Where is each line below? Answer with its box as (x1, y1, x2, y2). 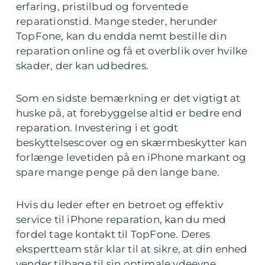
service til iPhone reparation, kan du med (16, 214, 227, 226)
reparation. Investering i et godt (16, 122, 179, 134)
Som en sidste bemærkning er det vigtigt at (16, 92, 241, 105)
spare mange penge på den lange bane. (16, 166, 220, 179)
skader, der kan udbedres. (16, 60, 148, 72)
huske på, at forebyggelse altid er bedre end (16, 107, 242, 119)
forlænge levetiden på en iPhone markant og (16, 151, 247, 164)
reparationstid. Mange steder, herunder (16, 15, 218, 28)
